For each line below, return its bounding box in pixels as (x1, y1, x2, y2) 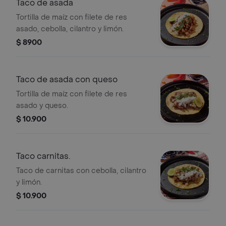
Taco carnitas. (16, 151, 70, 161)
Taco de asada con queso (16, 74, 118, 85)
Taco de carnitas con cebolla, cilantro (16, 166, 146, 176)
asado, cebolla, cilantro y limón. (16, 24, 124, 34)
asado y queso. (16, 101, 68, 110)
